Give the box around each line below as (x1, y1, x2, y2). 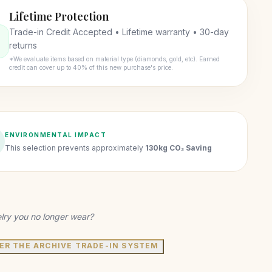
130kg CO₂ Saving (145, 143, 212, 152)
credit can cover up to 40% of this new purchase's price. (9, 64, 174, 71)
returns (9, 40, 38, 50)
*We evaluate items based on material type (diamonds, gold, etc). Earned (9, 55, 220, 63)
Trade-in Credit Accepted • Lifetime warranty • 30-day (9, 27, 229, 37)
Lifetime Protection (9, 9, 109, 24)
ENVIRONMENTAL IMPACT (5, 131, 107, 138)
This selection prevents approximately (5, 143, 146, 152)
